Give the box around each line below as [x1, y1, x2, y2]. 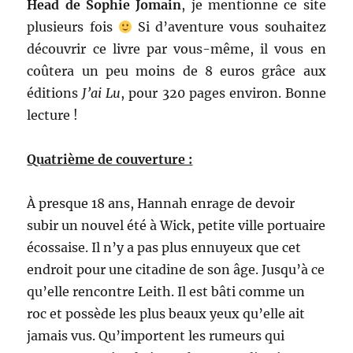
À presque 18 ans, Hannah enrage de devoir [27, 195, 295, 212]
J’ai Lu [82, 85, 121, 102]
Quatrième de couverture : [27, 151, 193, 168]
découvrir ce [27, 41, 113, 58]
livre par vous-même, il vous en [112, 41, 326, 58]
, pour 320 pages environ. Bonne [121, 85, 326, 102]
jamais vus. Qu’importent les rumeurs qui [27, 328, 285, 344]
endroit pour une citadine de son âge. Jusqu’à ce [27, 262, 325, 278]
